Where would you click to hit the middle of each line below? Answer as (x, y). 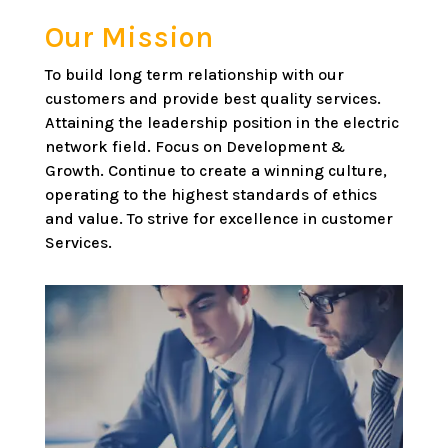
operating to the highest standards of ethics (210, 195)
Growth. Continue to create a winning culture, (215, 171)
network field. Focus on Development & (194, 147)
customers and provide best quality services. (212, 99)
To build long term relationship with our (194, 75)
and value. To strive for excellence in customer (218, 219)
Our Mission (128, 37)
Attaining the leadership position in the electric (221, 123)
